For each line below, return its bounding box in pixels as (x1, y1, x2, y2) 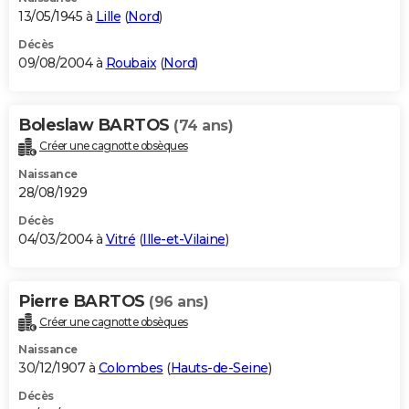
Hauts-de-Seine (170, 360, 268, 377)
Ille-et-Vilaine (142, 230, 225, 247)
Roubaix (105, 54, 156, 71)
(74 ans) (173, 116, 233, 134)
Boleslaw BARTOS (18, 114, 173, 135)
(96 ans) (149, 292, 208, 310)
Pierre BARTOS (18, 290, 149, 311)
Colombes (98, 360, 163, 377)
